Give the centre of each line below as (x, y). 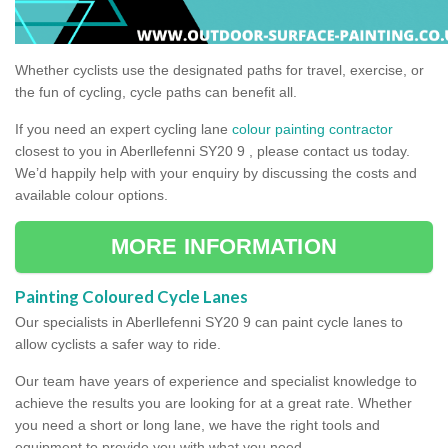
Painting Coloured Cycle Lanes (133, 296)
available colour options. (91, 194)
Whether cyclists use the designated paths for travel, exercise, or (219, 69)
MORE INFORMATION (224, 246)
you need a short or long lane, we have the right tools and (197, 424)
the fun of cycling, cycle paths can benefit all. (156, 91)
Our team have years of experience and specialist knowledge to (216, 380)
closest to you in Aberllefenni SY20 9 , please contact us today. (212, 150)
